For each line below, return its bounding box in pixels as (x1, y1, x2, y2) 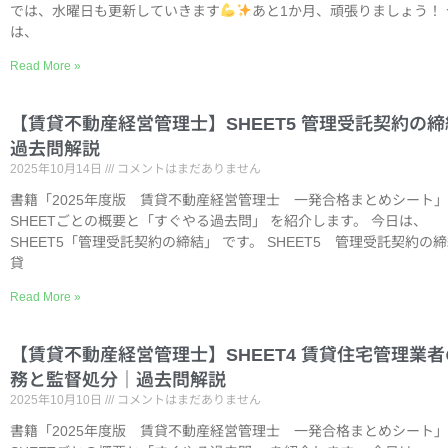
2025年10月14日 (10, 162, 105, 176)
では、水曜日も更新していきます (10, 3, 220, 19)
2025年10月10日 (10, 393, 105, 407)
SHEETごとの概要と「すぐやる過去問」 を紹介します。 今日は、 (10, 213, 427, 229)
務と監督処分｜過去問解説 (10, 370, 226, 390)
